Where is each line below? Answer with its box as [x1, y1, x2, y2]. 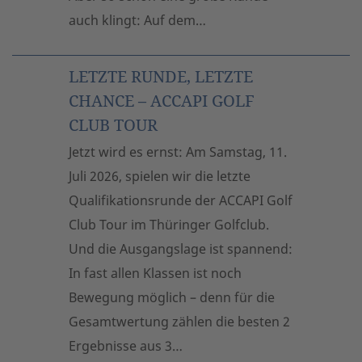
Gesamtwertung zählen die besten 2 [69, 313, 290, 330]
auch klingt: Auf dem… [69, 11, 206, 29]
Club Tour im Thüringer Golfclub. [69, 216, 269, 234]
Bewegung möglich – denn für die [69, 288, 275, 306]
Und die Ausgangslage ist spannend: [69, 240, 293, 258]
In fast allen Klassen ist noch [69, 264, 242, 282]
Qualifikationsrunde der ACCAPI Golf [69, 192, 293, 209]
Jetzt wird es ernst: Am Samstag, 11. [69, 143, 287, 161]
